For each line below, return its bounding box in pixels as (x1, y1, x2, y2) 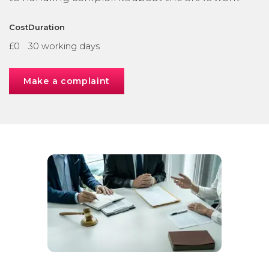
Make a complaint (23, 76, 110, 86)
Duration (28, 22, 65, 32)
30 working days (28, 40, 100, 52)
